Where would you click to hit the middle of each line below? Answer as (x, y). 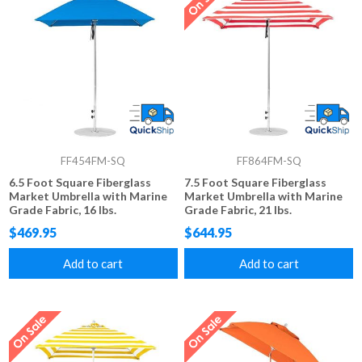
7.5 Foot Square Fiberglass (256, 183)
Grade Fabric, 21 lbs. (238, 210)
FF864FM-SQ (269, 161)
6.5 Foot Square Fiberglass (80, 183)
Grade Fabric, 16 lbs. (63, 210)
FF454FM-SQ (93, 161)
